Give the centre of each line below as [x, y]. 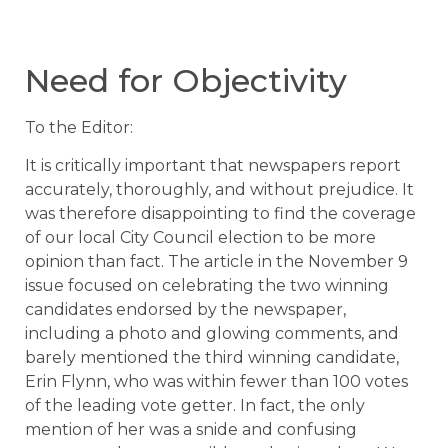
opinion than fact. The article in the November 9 [216, 262]
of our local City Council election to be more [200, 238]
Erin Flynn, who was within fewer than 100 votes [216, 382]
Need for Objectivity [186, 80]
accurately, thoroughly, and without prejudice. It [219, 190]
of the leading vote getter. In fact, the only [195, 406]
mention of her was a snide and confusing [191, 430]
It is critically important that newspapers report [213, 166]
